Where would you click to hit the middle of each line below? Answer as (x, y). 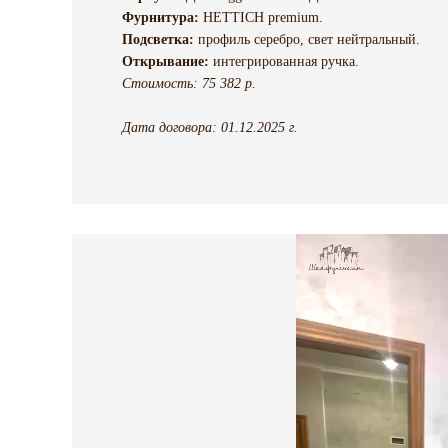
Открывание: (165, 62)
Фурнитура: (160, 18)
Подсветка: (158, 40)
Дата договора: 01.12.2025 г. (210, 128)
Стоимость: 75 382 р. (189, 84)
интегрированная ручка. (284, 62)
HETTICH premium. (261, 18)
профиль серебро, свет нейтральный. (307, 40)
